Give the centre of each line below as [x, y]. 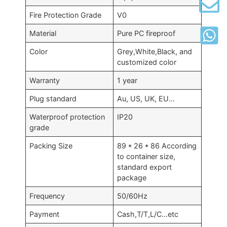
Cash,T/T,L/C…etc [148, 214]
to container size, [146, 156]
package [132, 177]
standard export [145, 167]
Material [43, 33]
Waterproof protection [67, 117]
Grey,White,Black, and [155, 51]
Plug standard [53, 98]
